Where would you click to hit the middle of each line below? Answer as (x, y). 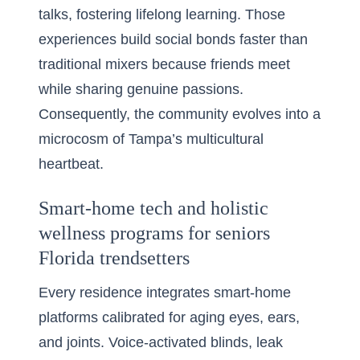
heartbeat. (71, 164)
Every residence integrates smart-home (165, 292)
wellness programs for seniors (154, 233)
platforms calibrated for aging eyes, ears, (169, 317)
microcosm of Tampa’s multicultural (151, 139)
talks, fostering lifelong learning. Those (162, 14)
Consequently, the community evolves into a (180, 114)
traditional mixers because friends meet (164, 64)
